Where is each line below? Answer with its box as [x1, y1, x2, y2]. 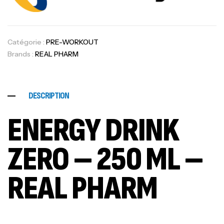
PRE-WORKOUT [46, 37, 98, 46]
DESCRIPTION [28, 90, 69, 101]
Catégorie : [7, 37, 46, 46]
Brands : [7, 49, 35, 58]
